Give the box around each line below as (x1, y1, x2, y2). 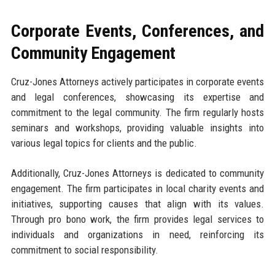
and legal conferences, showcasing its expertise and (10, 91, 265, 104)
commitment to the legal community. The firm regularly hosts (10, 106, 265, 119)
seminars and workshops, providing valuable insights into (10, 122, 265, 134)
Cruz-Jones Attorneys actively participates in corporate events (10, 76, 265, 88)
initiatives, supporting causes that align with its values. (10, 198, 265, 211)
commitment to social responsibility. (10, 244, 158, 257)
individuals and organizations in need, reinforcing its (10, 228, 265, 241)
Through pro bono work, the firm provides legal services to (10, 213, 265, 226)
